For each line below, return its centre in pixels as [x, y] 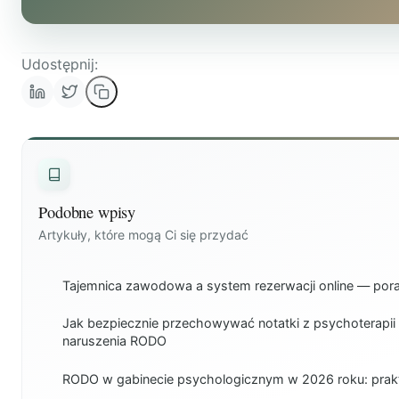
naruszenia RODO [114, 341]
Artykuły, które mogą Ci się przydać [144, 235]
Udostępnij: [60, 64]
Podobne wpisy [87, 212]
